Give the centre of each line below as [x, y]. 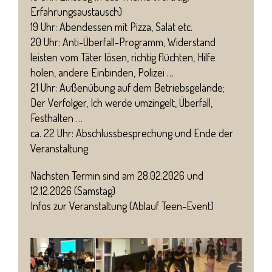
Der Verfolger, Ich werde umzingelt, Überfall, [121, 103]
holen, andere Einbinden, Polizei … [102, 73]
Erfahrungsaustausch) [76, 12]
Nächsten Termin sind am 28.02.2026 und [117, 175]
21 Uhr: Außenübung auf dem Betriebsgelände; [127, 88]
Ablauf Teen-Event [172, 206]
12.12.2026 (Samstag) [73, 190]
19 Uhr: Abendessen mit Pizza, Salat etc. [111, 27]
